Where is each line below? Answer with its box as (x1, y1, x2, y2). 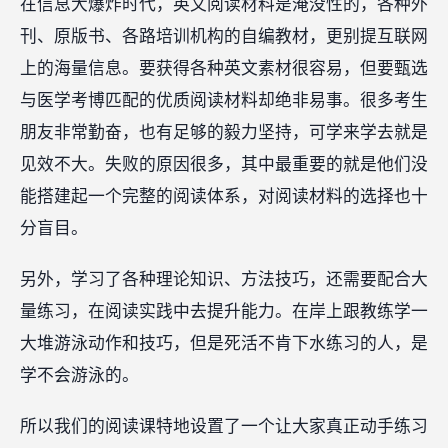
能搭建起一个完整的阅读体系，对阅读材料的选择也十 (20, 186, 428, 206)
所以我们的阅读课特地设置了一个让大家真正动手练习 (20, 417, 428, 437)
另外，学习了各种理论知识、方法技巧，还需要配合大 (20, 269, 428, 289)
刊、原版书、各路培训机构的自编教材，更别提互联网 (20, 26, 428, 46)
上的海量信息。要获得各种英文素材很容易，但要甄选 (20, 58, 428, 78)
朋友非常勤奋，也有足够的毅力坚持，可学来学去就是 (20, 122, 428, 142)
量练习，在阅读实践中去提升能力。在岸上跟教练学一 (20, 301, 428, 321)
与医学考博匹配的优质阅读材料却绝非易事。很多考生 (20, 90, 428, 110)
